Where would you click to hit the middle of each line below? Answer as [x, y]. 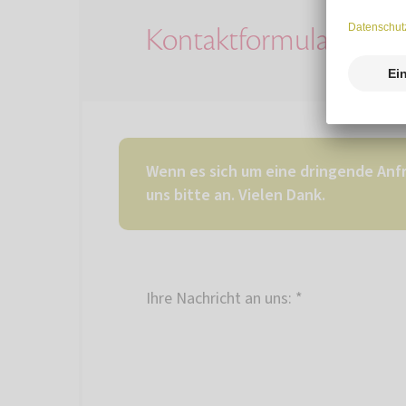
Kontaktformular [242, 41]
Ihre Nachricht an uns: [219, 299]
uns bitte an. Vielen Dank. [236, 196]
